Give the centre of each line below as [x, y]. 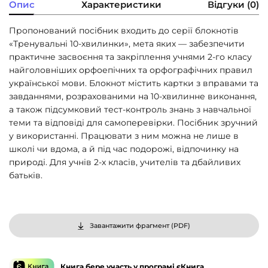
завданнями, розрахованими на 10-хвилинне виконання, [133, 97]
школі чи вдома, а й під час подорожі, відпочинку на [124, 149]
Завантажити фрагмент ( [132, 226]
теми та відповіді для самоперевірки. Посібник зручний [133, 123]
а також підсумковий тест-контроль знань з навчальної [130, 110]
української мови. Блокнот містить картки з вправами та [134, 83]
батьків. [26, 176]
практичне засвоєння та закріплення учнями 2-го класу [130, 57]
